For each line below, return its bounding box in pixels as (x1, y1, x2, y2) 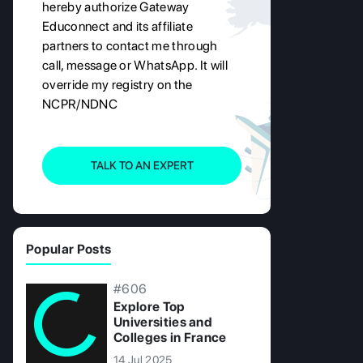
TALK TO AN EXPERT (90, 159, 194, 173)
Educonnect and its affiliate (42, 19, 193, 35)
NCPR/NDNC (42, 96, 117, 113)
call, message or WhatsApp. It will (42, 58, 228, 74)
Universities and (113, 314, 213, 331)
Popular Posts (26, 241, 112, 258)
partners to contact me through (42, 38, 218, 54)
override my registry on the (42, 77, 193, 93)
